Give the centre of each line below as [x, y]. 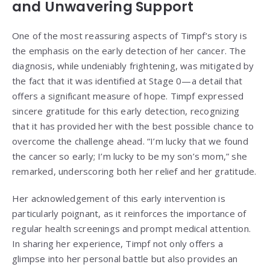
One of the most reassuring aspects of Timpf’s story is [130, 36]
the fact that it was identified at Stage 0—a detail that [127, 81]
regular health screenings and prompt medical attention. [132, 229]
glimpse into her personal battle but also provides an [125, 259]
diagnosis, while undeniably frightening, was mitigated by [133, 66]
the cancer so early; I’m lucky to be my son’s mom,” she [130, 156]
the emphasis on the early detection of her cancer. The [129, 51]
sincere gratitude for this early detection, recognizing [126, 111]
